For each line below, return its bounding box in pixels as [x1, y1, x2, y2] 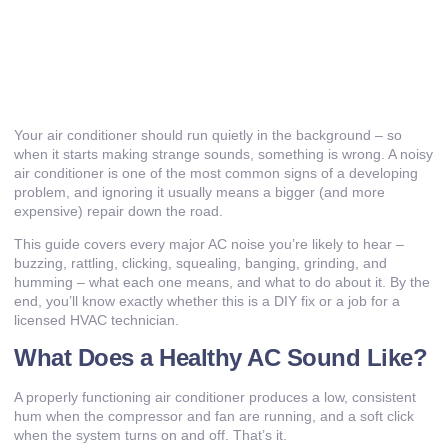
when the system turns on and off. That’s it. [14, 427, 287, 444]
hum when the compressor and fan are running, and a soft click [14, 408, 414, 425]
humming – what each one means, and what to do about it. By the [14, 273, 430, 290]
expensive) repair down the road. [14, 202, 223, 219]
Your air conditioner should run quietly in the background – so [14, 126, 402, 143]
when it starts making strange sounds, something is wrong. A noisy [14, 145, 433, 162]
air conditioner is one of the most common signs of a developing [14, 164, 418, 181]
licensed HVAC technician [14, 311, 175, 328]
